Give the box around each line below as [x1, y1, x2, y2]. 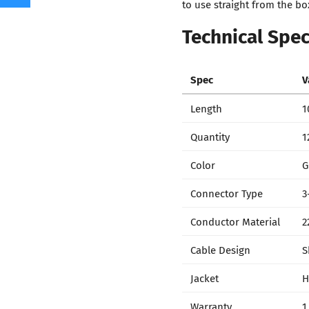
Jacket [190, 270, 219, 286]
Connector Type [190, 185, 263, 201]
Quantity [190, 128, 230, 144]
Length [190, 100, 222, 116]
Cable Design [190, 241, 250, 257]
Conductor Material [190, 213, 280, 229]
